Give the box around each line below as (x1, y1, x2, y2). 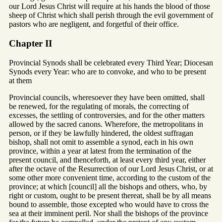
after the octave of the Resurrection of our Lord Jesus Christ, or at (9, 164, 213, 173)
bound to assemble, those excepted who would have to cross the (9, 200, 209, 209)
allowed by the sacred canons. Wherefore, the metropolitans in (9, 119, 203, 128)
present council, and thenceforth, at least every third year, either (9, 155, 206, 164)
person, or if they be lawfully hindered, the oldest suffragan (9, 128, 193, 137)
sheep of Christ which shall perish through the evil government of (9, 11, 213, 20)
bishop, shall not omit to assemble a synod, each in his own (9, 137, 193, 146)
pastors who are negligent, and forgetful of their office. (9, 20, 179, 29)
